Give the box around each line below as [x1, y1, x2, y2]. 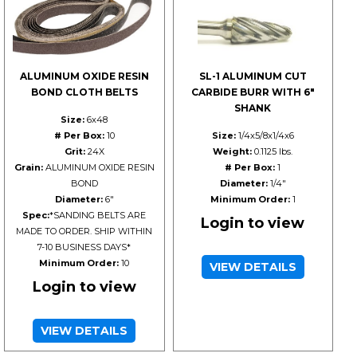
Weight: [213, 145, 253, 157]
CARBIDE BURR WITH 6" [190, 85, 315, 98]
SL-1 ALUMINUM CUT [198, 69, 307, 82]
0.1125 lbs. [252, 145, 293, 157]
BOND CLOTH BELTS [30, 85, 138, 98]
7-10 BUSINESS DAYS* [37, 241, 131, 253]
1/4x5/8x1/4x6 [235, 129, 294, 141]
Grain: [14, 161, 43, 173]
